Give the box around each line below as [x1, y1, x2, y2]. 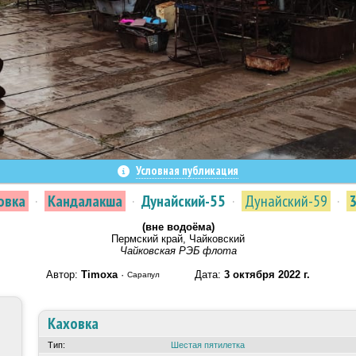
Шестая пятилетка [171, 340, 245, 350]
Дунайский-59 [245, 191, 327, 211]
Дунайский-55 [141, 191, 226, 211]
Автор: [46, 269, 81, 281]
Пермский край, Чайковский [111, 233, 245, 245]
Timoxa [81, 269, 118, 281]
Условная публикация [136, 162, 238, 178]
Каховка [48, 313, 99, 334]
